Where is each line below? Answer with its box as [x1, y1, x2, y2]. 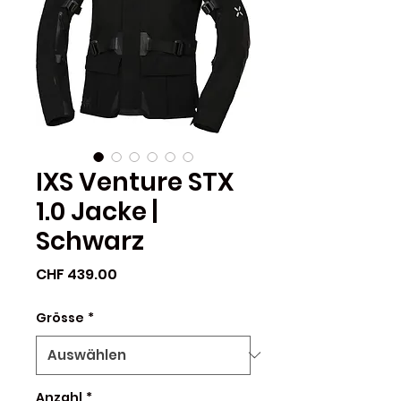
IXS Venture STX [36, 164, 234, 200]
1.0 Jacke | [36, 193, 158, 229]
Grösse [36, 308, 84, 327]
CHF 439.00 [36, 263, 117, 285]
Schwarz [36, 223, 144, 259]
